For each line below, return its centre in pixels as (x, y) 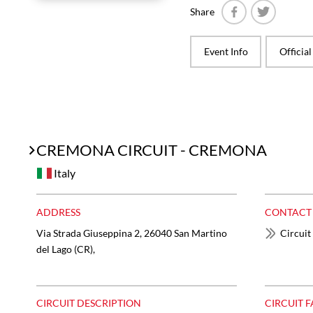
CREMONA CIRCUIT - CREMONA (152, 150)
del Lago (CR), (66, 249)
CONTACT (288, 212)
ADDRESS (58, 212)
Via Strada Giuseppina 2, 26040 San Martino (132, 233)
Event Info (226, 51)
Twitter (278, 32)
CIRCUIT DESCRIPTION (89, 303)
